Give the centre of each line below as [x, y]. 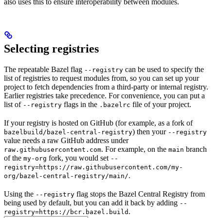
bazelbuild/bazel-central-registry [68, 132]
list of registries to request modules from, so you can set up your [101, 78]
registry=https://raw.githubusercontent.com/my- [93, 167]
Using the [20, 194]
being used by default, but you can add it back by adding [92, 202]
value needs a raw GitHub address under [66, 140]
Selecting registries [51, 48]
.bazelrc [115, 105]
